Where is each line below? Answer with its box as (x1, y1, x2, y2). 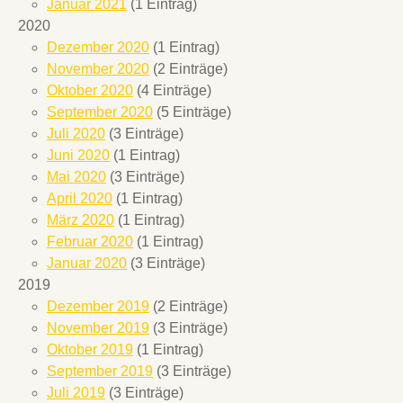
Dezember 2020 (47, 40, 149, 56)
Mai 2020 (47, 169, 106, 185)
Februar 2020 (47, 234, 133, 250)
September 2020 (47, 104, 153, 121)
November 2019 (47, 320, 149, 336)
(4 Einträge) (133, 83, 211, 99)
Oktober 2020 (47, 83, 133, 99)
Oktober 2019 (47, 342, 133, 358)
